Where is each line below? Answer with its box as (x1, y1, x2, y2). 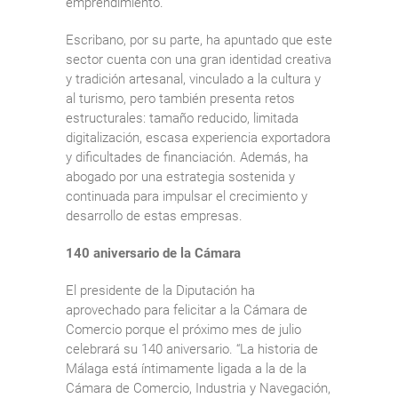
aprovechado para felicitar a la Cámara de (66, 301, 307, 318)
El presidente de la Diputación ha (66, 282, 255, 298)
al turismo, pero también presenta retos (66, 90, 295, 107)
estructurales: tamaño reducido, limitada (66, 109, 298, 126)
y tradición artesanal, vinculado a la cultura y (66, 70, 321, 87)
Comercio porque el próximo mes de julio (66, 321, 301, 338)
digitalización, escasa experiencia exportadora (66, 129, 330, 146)
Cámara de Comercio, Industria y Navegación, (66, 379, 330, 396)
